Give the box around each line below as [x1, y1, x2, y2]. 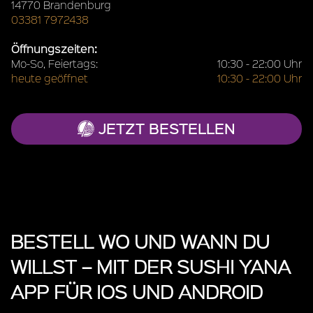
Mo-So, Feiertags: [11, 55, 98, 71]
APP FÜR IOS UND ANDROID [10, 278, 263, 304]
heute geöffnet [11, 70, 88, 85]
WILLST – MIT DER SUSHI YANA [10, 253, 291, 279]
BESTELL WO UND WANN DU [10, 228, 270, 254]
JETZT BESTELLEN [94, 117, 235, 138]
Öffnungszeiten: [11, 41, 97, 56]
